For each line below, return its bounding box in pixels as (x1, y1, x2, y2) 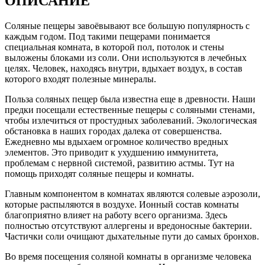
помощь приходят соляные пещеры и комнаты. (5, 168, 194, 179)
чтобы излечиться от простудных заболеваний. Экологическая (5, 115, 257, 125)
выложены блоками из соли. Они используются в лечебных (5, 52, 247, 63)
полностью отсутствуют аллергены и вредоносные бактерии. (5, 220, 252, 231)
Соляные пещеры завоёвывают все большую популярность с (5, 20, 250, 31)
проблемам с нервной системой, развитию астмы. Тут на (5, 157, 234, 168)
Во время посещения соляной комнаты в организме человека (5, 251, 251, 261)
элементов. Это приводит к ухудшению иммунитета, (5, 147, 218, 157)
